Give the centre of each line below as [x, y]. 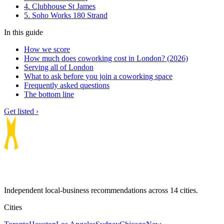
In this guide [23, 32]
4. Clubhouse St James [60, 6]
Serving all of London [59, 67]
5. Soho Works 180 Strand [66, 15]
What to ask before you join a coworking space [98, 76]
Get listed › [21, 111]
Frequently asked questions [67, 85]
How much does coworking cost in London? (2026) [106, 58]
